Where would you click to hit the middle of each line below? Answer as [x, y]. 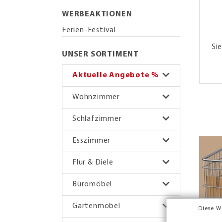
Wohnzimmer [96, 97]
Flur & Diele [93, 162]
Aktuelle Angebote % [116, 75]
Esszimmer [92, 140]
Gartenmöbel [96, 206]
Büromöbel [92, 184]
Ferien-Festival [89, 30]
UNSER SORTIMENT [100, 54]
